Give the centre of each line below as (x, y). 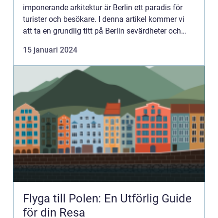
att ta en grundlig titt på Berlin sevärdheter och (102, 31)
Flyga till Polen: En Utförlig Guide (107, 199)
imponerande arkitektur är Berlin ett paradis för (103, 8)
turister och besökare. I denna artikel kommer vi (104, 19)
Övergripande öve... (56, 54)
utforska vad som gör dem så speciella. (90, 43)
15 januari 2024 (50, 50)
